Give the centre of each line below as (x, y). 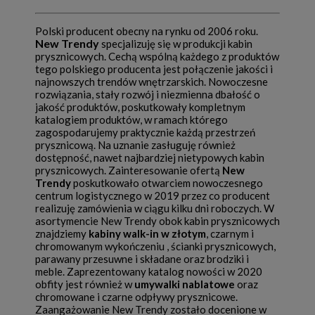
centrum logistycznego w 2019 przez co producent (153, 196)
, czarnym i (230, 234)
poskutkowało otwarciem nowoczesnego (167, 183)
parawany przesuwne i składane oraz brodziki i (142, 259)
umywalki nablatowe (185, 284)
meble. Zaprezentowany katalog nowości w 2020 (149, 272)
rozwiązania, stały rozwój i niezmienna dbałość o (148, 95)
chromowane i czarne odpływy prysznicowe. (136, 297)
